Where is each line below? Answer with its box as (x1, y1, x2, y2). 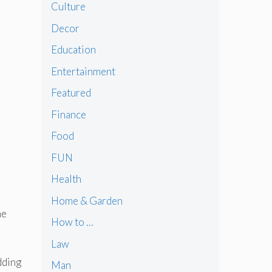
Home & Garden (50, 194, 123, 207)
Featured (50, 86, 91, 100)
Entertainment (50, 64, 115, 78)
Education (50, 43, 96, 56)
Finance (50, 107, 86, 121)
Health (50, 172, 81, 186)
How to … (50, 216, 93, 229)
